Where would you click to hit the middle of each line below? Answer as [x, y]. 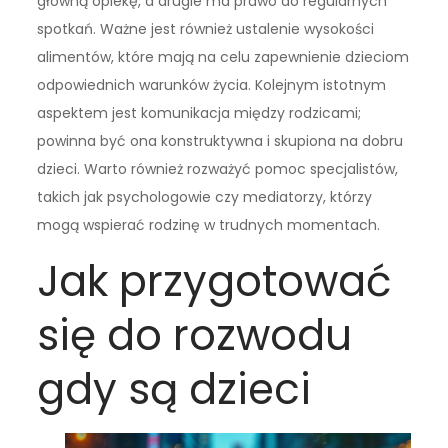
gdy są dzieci [174, 389]
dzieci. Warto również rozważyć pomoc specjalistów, [218, 168]
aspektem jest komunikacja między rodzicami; [199, 112]
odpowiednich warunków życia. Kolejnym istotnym [212, 84]
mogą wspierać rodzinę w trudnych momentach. [209, 224]
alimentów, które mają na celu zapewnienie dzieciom [223, 56]
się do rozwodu [195, 335]
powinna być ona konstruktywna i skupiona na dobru [220, 140]
